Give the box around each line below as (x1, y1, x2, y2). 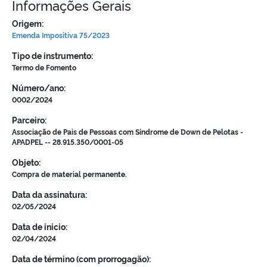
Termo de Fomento (12, 61, 76, 72)
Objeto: (12, 156, 41, 168)
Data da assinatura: (12, 188, 87, 200)
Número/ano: (12, 81, 66, 94)
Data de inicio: (12, 220, 67, 232)
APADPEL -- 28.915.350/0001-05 (12, 136, 123, 147)
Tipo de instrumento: (12, 49, 93, 61)
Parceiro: (12, 113, 46, 126)
